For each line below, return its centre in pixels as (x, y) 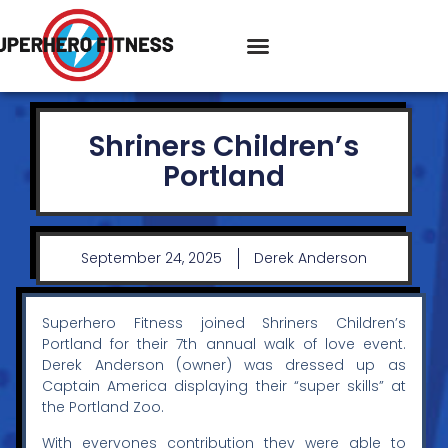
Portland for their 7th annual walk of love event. (224, 344)
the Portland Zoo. (103, 407)
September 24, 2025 (151, 257)
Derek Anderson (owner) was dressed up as (224, 365)
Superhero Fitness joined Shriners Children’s (224, 323)
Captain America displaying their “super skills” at (224, 386)
